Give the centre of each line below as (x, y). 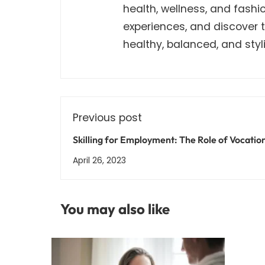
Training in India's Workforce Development (163, 154)
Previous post (107, 117)
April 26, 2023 (99, 160)
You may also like (115, 209)
